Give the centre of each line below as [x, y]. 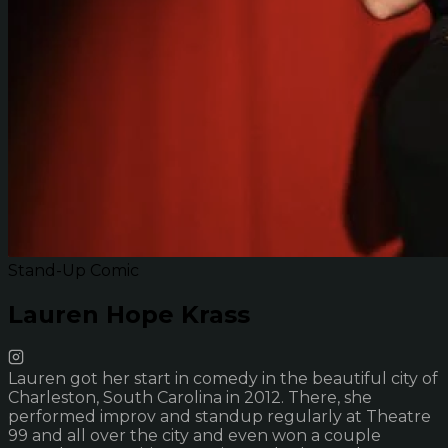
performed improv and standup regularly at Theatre [219, 416]
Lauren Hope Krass [129, 314]
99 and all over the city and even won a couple [194, 435]
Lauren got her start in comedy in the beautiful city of [223, 378]
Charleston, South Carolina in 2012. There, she [190, 397]
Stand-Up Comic [73, 270]
